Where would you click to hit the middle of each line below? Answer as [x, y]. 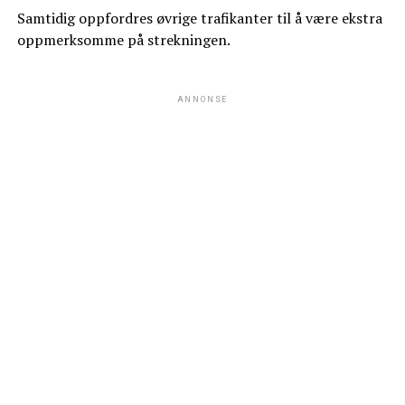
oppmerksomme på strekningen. [123, 40]
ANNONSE [202, 100]
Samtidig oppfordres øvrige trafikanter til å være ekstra [199, 19]
